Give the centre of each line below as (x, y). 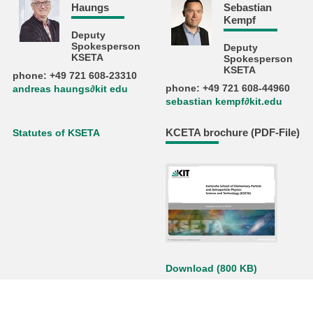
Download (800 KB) (211, 269)
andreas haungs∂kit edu (71, 89)
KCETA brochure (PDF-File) (232, 132)
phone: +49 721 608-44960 (227, 89)
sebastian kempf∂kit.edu (224, 102)
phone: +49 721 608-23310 (75, 76)
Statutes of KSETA (57, 133)
